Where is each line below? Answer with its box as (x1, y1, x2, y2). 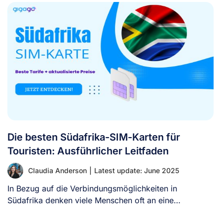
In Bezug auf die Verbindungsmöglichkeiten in (7, 183, 177, 193)
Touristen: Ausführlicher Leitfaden (7, 145, 169, 157)
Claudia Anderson (28, 166, 87, 175)
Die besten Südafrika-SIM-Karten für (7, 131, 180, 143)
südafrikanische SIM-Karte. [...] (7, 207, 123, 217)
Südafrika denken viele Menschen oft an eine (7, 195, 174, 205)
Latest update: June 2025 (94, 166, 179, 175)
